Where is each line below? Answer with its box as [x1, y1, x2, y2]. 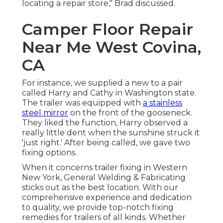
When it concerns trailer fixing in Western [22, 163, 187, 173]
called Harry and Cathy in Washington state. [22, 88, 196, 98]
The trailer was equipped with [22, 98, 143, 108]
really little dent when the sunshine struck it [22, 128, 200, 138]
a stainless [143, 98, 182, 108]
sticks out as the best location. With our [22, 183, 178, 193]
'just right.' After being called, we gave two [22, 138, 190, 148]
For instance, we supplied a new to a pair [22, 78, 183, 88]
